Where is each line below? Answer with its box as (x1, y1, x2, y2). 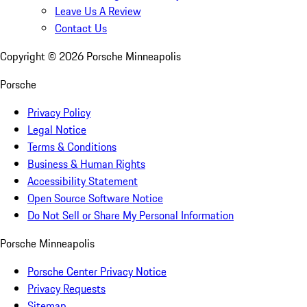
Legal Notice (27, 121, 86, 138)
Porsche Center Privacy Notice (27, 263, 167, 280)
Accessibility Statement (27, 173, 138, 190)
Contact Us (55, 20, 107, 37)
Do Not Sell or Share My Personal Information (27, 207, 234, 224)
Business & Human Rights (27, 156, 145, 173)
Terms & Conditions (27, 138, 116, 156)
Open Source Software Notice (27, 190, 163, 207)
